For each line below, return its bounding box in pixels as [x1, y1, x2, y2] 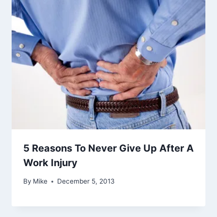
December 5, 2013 [57, 177, 115, 186]
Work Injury [23, 156, 77, 169]
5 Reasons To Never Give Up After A [23, 142, 194, 154]
